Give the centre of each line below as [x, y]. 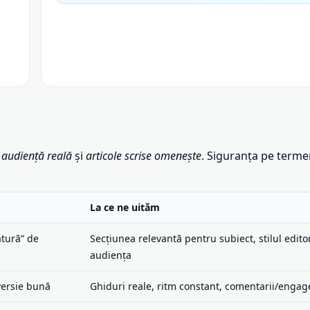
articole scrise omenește [144, 155]
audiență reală [37, 155]
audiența [111, 255]
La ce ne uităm [125, 207]
